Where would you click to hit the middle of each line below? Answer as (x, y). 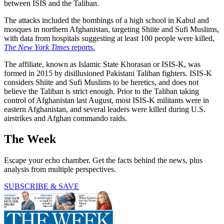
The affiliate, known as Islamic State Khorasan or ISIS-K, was (102, 64)
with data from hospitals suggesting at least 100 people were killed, (109, 38)
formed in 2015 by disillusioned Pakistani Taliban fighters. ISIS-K (108, 73)
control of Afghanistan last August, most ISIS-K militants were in (106, 100)
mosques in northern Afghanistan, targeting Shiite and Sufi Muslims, (111, 29)
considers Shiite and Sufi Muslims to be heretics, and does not (101, 82)
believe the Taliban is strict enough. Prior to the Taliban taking (101, 91)
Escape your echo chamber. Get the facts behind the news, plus (103, 160)
